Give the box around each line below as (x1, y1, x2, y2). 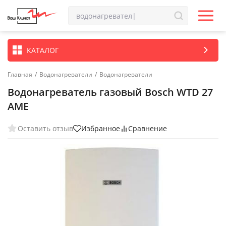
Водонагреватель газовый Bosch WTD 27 (8, 85, 213, 99)
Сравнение (128, 124, 167, 133)
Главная (8, 70, 32, 79)
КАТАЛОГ (27, 45, 59, 55)
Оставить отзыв (18, 123, 73, 133)
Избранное (81, 124, 120, 133)
